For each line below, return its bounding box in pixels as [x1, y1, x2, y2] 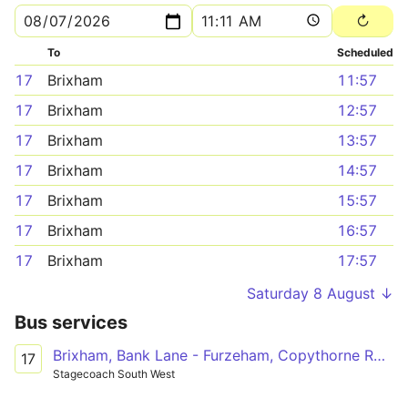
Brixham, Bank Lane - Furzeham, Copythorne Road [373, 346, 385, 364]
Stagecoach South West [53, 367, 175, 381]
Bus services [15, 311, 127, 333]
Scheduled [337, 46, 393, 59]
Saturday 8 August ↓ [247, 284, 393, 302]
